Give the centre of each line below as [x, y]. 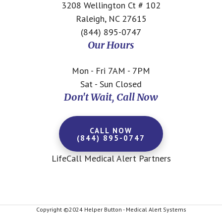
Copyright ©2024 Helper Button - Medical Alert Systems [111, 209]
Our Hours [111, 45]
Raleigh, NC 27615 [111, 19]
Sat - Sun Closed [111, 84]
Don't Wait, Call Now [111, 97]
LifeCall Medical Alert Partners [111, 158]
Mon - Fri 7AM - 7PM [111, 71]
